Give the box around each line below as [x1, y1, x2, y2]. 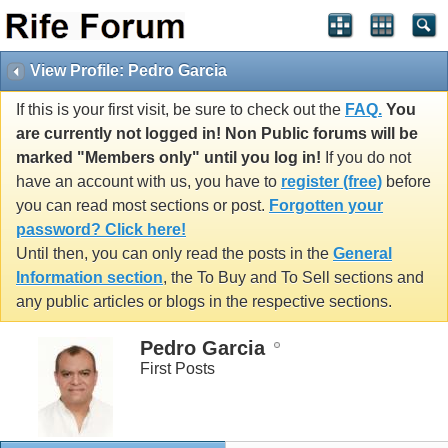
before [382, 173, 431, 191]
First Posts [140, 359, 215, 377]
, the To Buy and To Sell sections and [163, 269, 424, 287]
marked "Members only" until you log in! [16, 149, 321, 167]
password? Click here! [16, 221, 186, 239]
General [333, 245, 392, 263]
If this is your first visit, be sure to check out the [16, 101, 345, 119]
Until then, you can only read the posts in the [16, 245, 333, 263]
